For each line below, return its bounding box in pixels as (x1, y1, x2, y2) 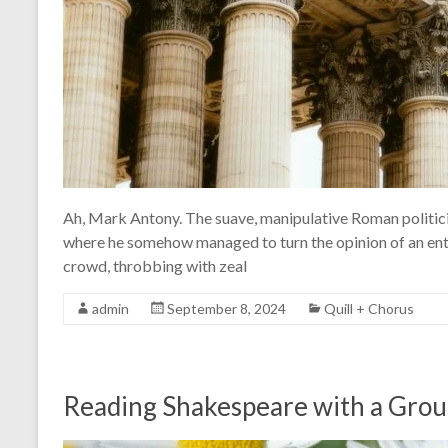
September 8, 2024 (167, 300, 286, 317)
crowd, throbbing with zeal (63, 256, 247, 275)
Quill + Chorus (324, 300, 414, 317)
